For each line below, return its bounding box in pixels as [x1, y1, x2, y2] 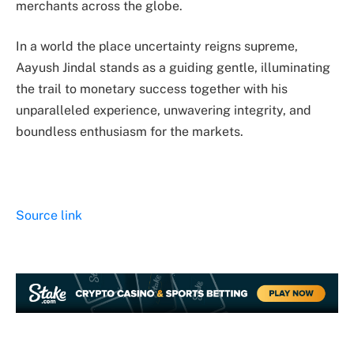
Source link [16, 208, 82, 223]
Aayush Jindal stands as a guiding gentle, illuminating [16, 60, 330, 76]
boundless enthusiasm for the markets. [16, 124, 243, 140]
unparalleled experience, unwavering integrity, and [16, 103, 311, 119]
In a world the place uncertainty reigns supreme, [16, 39, 298, 55]
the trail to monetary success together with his [16, 81, 288, 97]
